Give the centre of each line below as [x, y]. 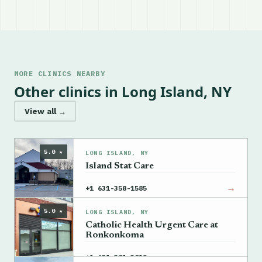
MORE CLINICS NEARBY [60, 74]
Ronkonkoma [115, 235]
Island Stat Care [120, 166]
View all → [45, 111]
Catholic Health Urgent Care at [152, 225]
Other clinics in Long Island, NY [123, 92]
